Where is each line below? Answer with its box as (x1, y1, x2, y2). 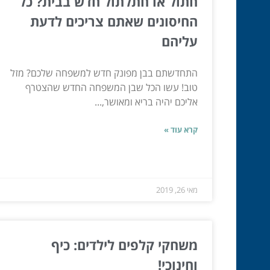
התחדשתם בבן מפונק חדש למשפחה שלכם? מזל (10, 66, 198, 80)
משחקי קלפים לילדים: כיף (51, 235, 198, 254)
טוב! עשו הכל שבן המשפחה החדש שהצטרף (25, 80, 198, 94)
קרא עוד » (164, 124, 198, 135)
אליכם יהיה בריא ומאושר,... (95, 95, 198, 108)
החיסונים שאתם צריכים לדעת (30, 11, 198, 30)
